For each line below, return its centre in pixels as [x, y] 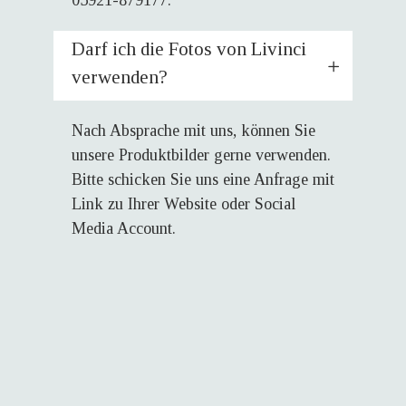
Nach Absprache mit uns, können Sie [193, 130]
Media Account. [124, 228]
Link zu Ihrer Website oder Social [184, 204]
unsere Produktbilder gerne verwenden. [201, 155]
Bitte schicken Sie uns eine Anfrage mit [203, 179]
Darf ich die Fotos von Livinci [189, 49]
